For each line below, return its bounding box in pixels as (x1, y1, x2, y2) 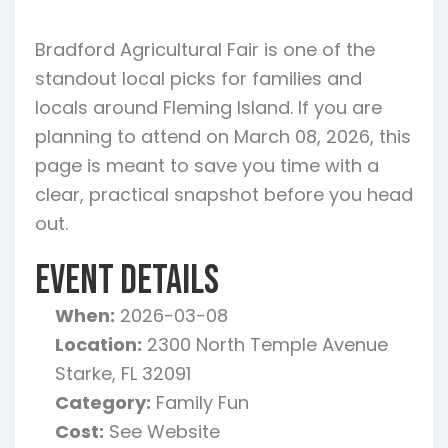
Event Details (35, 257, 219, 305)
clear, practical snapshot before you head (35, 182, 413, 207)
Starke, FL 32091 (55, 361, 191, 386)
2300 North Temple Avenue (142, 332, 388, 357)
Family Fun (151, 390, 249, 415)
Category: (55, 390, 151, 415)
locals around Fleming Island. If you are (35, 95, 382, 120)
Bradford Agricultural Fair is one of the (35, 37, 375, 62)
